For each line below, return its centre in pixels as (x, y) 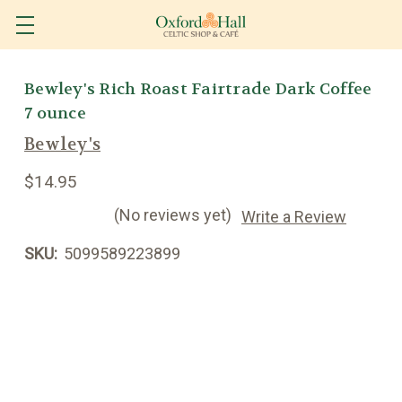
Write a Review (294, 216)
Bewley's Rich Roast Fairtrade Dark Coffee (198, 89)
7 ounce (55, 114)
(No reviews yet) (173, 215)
